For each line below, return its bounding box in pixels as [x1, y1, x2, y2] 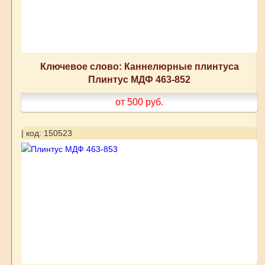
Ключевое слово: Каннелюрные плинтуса [40, 61, 239, 72]
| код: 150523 [21, 128, 72, 138]
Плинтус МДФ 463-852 [88, 74, 191, 85]
